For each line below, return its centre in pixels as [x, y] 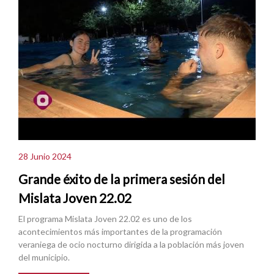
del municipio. [44, 257]
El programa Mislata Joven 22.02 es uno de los [105, 219]
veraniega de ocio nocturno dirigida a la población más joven [131, 245]
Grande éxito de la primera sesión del [122, 179]
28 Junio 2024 [45, 156]
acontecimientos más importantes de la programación [120, 232]
